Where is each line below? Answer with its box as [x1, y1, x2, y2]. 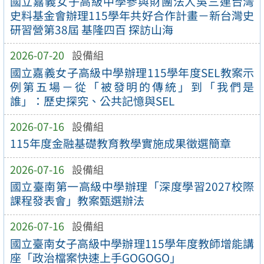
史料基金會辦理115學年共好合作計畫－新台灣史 [9, 6, 255, 24]
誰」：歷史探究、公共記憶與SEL [9, 92, 186, 109]
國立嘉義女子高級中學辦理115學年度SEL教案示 [9, 64, 255, 81]
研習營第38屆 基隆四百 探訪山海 [9, 21, 173, 38]
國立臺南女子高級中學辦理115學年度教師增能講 [9, 235, 255, 252]
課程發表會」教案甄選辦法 [9, 192, 144, 209]
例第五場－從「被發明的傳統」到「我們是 [9, 78, 255, 95]
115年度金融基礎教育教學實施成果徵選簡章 [9, 135, 231, 152]
